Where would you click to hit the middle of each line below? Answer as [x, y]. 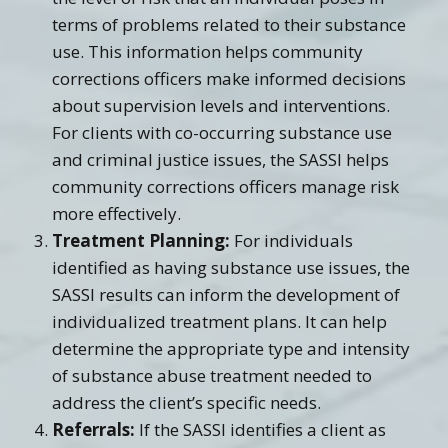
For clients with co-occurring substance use [222, 132]
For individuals [291, 240]
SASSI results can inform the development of [226, 294]
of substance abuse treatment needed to [212, 375]
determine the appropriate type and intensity [231, 348]
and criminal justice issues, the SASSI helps [220, 159]
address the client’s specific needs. [186, 402]
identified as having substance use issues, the [231, 267]
